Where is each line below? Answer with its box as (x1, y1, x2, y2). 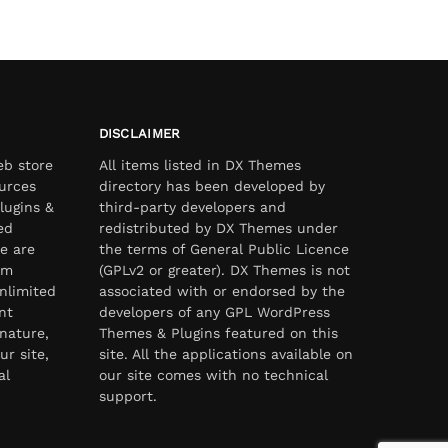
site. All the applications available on (98, 346, 353, 363)
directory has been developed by (98, 178, 325, 195)
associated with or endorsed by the (98, 283, 345, 300)
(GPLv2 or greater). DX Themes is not (98, 262, 350, 279)
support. (98, 388, 157, 405)
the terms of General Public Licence (98, 241, 349, 258)
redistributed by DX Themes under (98, 220, 338, 237)
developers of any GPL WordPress (98, 304, 330, 321)
